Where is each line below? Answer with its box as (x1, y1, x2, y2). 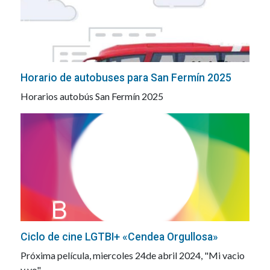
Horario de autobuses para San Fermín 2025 (20, 72, 231, 84)
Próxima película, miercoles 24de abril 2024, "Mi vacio (20, 249, 245, 261)
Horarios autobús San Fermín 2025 (20, 90, 163, 102)
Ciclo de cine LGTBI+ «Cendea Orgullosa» (20, 230, 218, 243)
